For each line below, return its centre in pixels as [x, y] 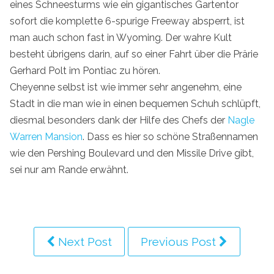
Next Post [83, 241]
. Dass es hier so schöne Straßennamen [170, 136]
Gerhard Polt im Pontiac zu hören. [85, 70]
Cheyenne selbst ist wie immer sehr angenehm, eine [126, 87]
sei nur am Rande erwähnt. [69, 169]
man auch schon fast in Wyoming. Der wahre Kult [121, 37]
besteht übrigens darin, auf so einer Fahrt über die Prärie [134, 54]
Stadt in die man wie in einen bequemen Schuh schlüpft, [135, 103]
